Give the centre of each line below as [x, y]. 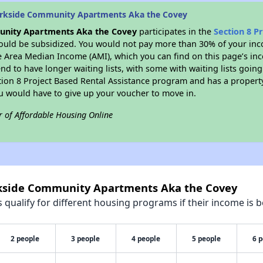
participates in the [176, 31]
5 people [207, 238]
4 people [146, 238]
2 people [25, 238]
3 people [86, 238]
